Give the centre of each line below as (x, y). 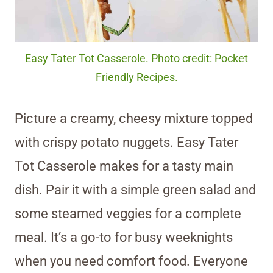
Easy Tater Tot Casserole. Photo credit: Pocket (136, 59)
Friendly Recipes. (136, 78)
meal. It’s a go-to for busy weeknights (124, 238)
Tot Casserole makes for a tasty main (124, 166)
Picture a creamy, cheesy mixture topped (134, 119)
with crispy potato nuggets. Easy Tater (126, 143)
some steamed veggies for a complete (128, 214)
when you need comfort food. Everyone (131, 261)
